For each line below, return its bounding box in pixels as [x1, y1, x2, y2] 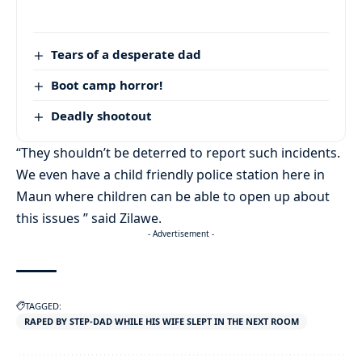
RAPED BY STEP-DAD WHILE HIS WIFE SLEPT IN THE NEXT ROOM [24, 315, 299, 328]
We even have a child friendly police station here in [16, 166, 325, 184]
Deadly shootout [51, 107, 153, 124]
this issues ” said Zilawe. [16, 209, 162, 228]
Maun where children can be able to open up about [16, 187, 330, 206]
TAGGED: [25, 300, 61, 313]
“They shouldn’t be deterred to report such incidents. [16, 144, 340, 162]
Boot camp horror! [51, 77, 163, 94]
